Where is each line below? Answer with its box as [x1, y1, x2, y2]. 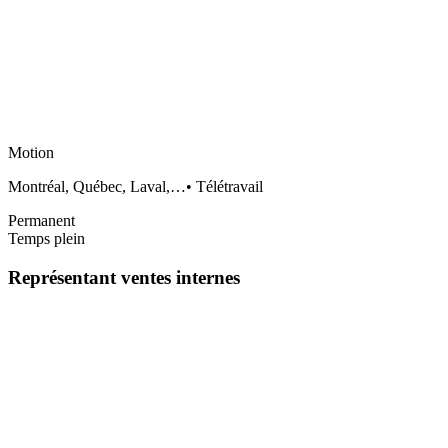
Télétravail [196, 178, 263, 196]
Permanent [8, 212, 75, 230]
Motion [8, 144, 54, 162]
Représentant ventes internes [8, 266, 240, 288]
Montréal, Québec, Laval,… [8, 178, 186, 196]
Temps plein [8, 230, 85, 248]
